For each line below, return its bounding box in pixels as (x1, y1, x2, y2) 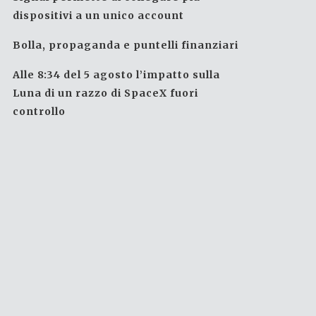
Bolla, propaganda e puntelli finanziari (13, 39, 239, 51)
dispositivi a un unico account (13, 9, 185, 22)
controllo (13, 105, 66, 118)
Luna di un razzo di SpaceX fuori (13, 87, 199, 99)
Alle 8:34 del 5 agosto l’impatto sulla (13, 68, 221, 81)
